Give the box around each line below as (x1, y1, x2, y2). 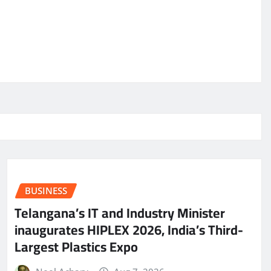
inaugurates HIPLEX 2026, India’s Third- (15, 217, 243, 243)
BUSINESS (25, 184, 67, 197)
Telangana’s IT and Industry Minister (15, 200, 225, 226)
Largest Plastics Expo (15, 233, 138, 260)
